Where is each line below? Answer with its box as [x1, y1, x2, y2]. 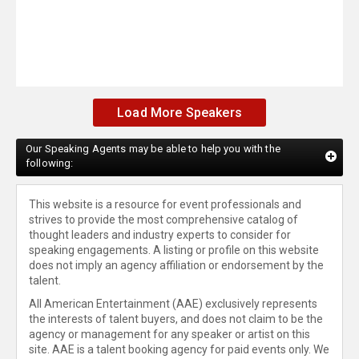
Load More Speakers [117, 105, 242, 120]
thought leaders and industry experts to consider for [29, 228, 291, 241]
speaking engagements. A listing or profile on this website [29, 244, 319, 256]
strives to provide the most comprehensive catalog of [29, 213, 298, 226]
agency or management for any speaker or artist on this [29, 328, 310, 341]
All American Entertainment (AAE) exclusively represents [29, 297, 317, 310]
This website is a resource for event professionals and [29, 198, 301, 211]
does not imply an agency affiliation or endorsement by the [29, 259, 324, 272]
